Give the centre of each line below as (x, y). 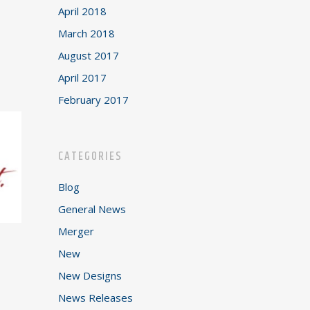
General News (92, 209)
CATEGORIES (91, 156)
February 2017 (94, 100)
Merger (76, 231)
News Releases (96, 298)
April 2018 (83, 11)
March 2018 (87, 33)
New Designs (90, 275)
